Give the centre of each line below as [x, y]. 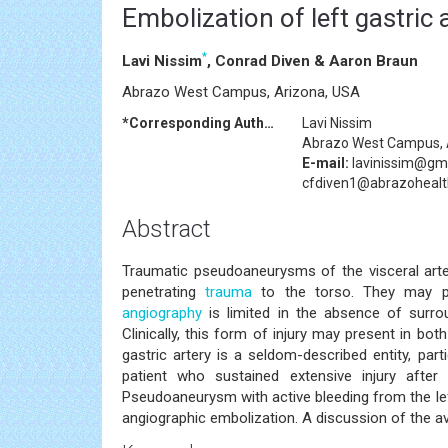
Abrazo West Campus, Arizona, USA [241, 91]
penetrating [164, 291]
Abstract [166, 228]
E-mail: [325, 162]
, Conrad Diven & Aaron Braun [312, 60]
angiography [162, 312]
